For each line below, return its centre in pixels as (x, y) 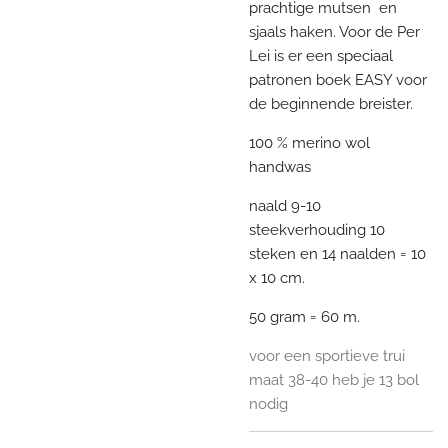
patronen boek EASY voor (338, 79)
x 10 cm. (279, 277)
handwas (282, 166)
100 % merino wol (311, 142)
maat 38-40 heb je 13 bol (334, 379)
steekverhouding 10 (317, 229)
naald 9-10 (285, 205)
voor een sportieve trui (327, 355)
